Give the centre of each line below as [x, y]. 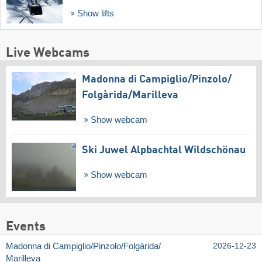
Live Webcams [48, 54]
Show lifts [94, 13]
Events [26, 227]
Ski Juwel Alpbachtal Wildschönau [164, 151]
